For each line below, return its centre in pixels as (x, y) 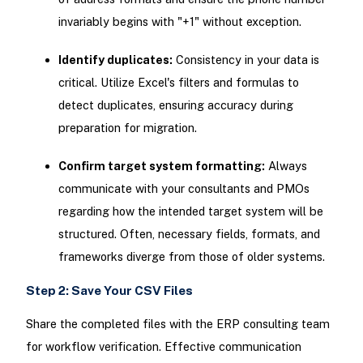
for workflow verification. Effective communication (163, 347)
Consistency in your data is (246, 59)
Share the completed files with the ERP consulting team (177, 324)
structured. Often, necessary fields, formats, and (189, 234)
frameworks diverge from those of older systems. (191, 257)
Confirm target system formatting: (161, 166)
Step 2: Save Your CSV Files (109, 291)
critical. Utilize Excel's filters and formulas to (178, 82)
